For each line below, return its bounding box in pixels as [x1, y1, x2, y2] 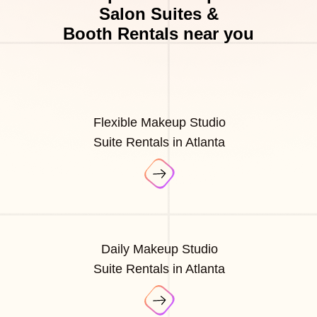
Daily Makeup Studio [100, 242, 218, 257]
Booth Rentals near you [63, 24, 254, 44]
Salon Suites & [98, 4, 219, 24]
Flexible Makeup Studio [93, 115, 226, 130]
